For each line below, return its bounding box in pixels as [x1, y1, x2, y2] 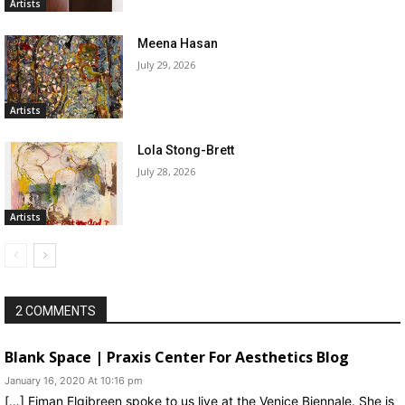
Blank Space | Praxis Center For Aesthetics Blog [5, 346, 349, 367]
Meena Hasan [137, 36, 219, 51]
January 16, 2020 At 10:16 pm [5, 373, 143, 387]
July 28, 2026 [137, 164, 196, 178]
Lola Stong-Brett [137, 142, 235, 157]
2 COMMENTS [15, 303, 96, 318]
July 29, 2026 [137, 58, 196, 71]
